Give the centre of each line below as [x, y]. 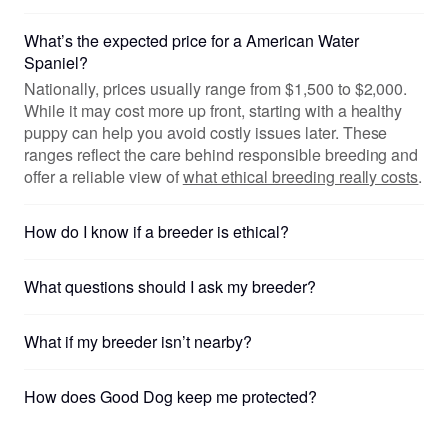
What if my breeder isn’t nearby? [138, 342]
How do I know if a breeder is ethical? [156, 232]
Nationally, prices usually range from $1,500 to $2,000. [216, 89]
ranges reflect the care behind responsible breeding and [221, 155]
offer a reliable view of [103, 177]
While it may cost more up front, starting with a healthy [213, 111]
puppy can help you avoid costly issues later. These [206, 133]
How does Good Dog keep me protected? [170, 397]
